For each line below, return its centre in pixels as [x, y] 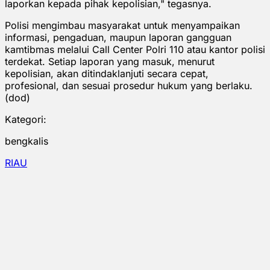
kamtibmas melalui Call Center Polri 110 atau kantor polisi [135, 49]
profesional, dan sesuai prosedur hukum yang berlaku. [129, 85]
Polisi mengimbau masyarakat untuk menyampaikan [122, 25]
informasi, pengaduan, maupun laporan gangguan [118, 37]
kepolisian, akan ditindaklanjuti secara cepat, [107, 73]
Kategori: [26, 119]
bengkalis [27, 141]
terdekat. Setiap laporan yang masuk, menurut [110, 61]
